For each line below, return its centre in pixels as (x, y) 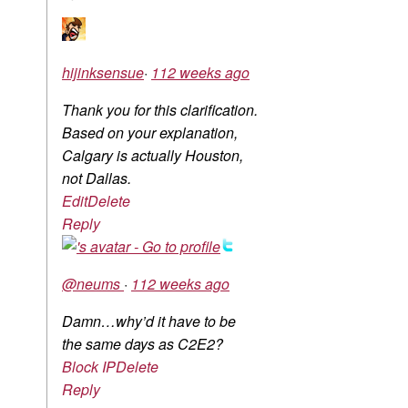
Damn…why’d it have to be (149, 321)
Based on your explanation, (150, 133)
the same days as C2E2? (143, 344)
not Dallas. (97, 178)
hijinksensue (103, 73)
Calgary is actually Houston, (153, 156)
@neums (93, 284)
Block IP (89, 367)
